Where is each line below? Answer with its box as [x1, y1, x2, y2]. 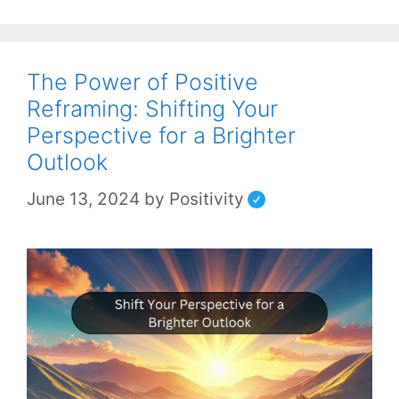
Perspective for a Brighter [27, 122, 296, 150]
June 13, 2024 [27, 188, 140, 209]
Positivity [169, 188, 244, 209]
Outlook [27, 149, 108, 176]
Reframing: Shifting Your [27, 95, 278, 123]
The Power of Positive [27, 69, 258, 96]
